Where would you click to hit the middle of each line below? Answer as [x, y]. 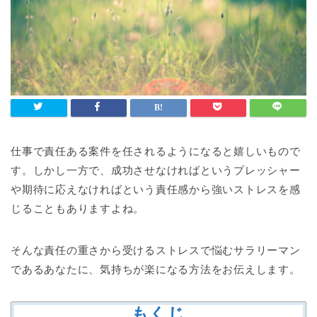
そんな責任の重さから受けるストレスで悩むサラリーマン [156, 250]
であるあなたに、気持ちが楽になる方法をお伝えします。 [156, 269]
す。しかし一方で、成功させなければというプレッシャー [156, 170]
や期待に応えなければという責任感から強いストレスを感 [156, 189]
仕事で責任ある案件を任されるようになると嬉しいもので [156, 151]
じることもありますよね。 [78, 208]
